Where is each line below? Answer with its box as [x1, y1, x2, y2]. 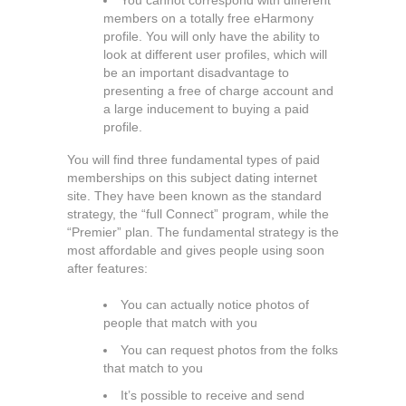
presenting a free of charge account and [103, 83, 333, 98]
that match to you [103, 361, 203, 375]
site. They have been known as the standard [67, 188, 322, 203]
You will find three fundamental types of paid [67, 152, 320, 167]
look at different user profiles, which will [103, 47, 327, 62]
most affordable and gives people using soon [67, 243, 324, 257]
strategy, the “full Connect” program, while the [67, 207, 329, 221]
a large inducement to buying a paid [103, 101, 309, 116]
